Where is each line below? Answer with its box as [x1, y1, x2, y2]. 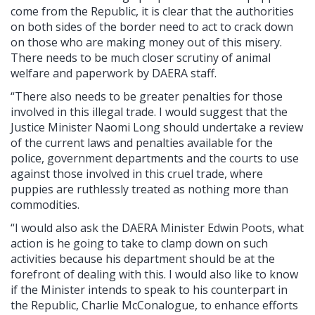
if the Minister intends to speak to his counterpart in [11, 281, 288, 297]
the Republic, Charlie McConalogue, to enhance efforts [11, 297, 298, 313]
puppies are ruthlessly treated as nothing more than [11, 181, 288, 197]
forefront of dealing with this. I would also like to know [11, 266, 298, 282]
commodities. [11, 196, 79, 212]
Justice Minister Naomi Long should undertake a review [11, 119, 303, 135]
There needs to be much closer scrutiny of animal [11, 49, 271, 65]
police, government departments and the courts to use [11, 150, 299, 166]
